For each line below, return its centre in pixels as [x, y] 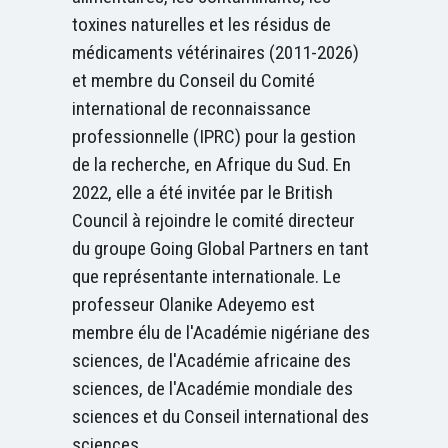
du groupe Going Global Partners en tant [220, 248]
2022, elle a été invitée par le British [202, 192]
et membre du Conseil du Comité [193, 80]
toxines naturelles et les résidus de [201, 24]
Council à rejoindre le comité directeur [213, 220]
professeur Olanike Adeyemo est [193, 304]
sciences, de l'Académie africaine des [211, 360]
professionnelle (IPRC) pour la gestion [214, 136]
